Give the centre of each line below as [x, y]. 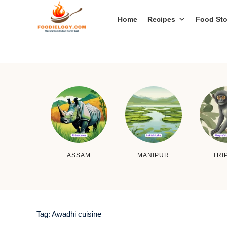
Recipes [161, 19]
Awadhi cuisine [77, 214]
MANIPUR [153, 155]
